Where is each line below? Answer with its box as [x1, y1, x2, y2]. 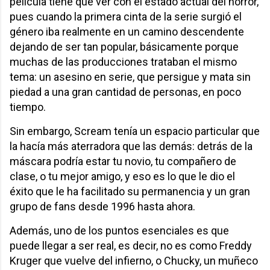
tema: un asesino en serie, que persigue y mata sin [10, 70, 251, 83]
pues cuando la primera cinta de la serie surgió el [10, 10, 242, 23]
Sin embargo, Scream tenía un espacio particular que [10, 124, 260, 137]
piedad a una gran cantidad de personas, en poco [10, 85, 241, 98]
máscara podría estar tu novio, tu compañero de [10, 154, 236, 168]
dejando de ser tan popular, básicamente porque [10, 40, 239, 53]
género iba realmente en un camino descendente [10, 25, 244, 38]
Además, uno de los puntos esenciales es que [10, 224, 229, 237]
